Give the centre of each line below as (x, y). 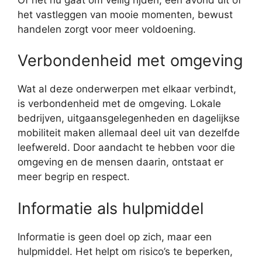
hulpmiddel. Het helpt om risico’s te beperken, (125, 251)
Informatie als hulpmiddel (111, 208)
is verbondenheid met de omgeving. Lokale (119, 104)
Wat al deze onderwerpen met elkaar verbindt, (127, 89)
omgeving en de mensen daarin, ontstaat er (120, 162)
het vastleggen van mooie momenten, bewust (125, 14)
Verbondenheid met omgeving (130, 61)
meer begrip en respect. (74, 177)
